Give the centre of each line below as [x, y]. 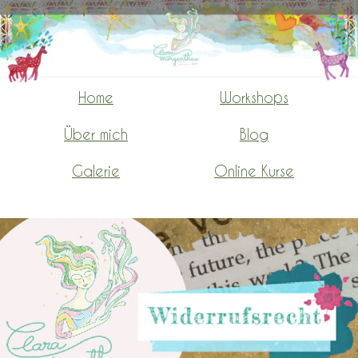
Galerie [96, 170]
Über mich [96, 133]
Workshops [254, 97]
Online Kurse [254, 170]
